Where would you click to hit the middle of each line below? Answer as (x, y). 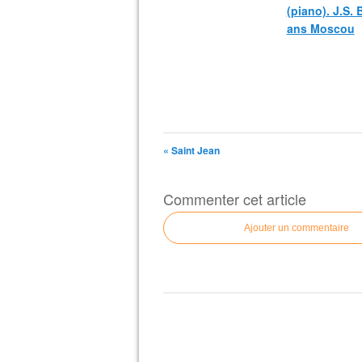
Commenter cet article (235, 199)
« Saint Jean (192, 150)
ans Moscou (320, 28)
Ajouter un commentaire (297, 228)
